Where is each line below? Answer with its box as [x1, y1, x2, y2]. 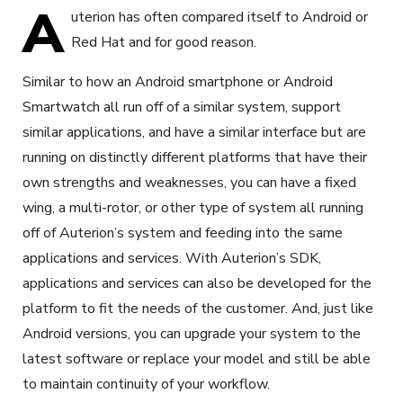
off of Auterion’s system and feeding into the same [22, 222, 343, 243]
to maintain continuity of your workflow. [22, 373, 270, 394]
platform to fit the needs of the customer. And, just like [22, 298, 373, 318]
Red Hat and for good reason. [71, 31, 260, 52]
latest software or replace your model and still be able [22, 348, 371, 369]
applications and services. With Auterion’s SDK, [22, 247, 321, 268]
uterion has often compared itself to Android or [71, 6, 368, 27]
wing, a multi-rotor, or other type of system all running [22, 197, 363, 218]
